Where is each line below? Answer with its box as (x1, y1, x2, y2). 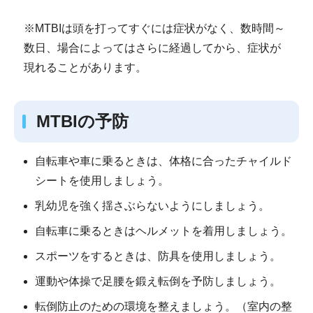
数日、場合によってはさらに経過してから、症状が (23, 42, 281, 54)
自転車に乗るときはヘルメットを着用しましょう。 (35, 224, 292, 237)
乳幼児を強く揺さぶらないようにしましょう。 (35, 199, 270, 212)
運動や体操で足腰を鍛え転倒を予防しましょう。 (35, 275, 281, 287)
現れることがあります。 (23, 61, 147, 74)
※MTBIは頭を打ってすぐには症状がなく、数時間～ (23, 22, 285, 35)
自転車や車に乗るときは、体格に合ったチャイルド (35, 154, 292, 167)
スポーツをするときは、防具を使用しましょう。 (35, 249, 281, 262)
